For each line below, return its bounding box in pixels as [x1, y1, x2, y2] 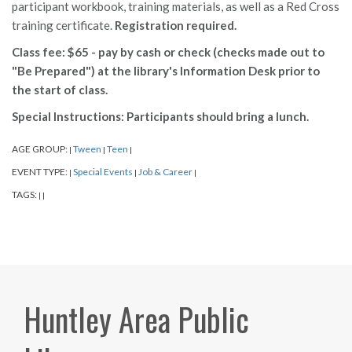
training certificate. [12, 18, 115, 33]
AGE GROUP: [12, 143, 69, 156]
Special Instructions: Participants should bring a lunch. [12, 109, 309, 124]
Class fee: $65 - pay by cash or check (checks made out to [12, 45, 324, 60]
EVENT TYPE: [12, 166, 69, 178]
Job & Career [138, 166, 192, 178]
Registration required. [115, 18, 236, 33]
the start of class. [12, 82, 110, 97]
